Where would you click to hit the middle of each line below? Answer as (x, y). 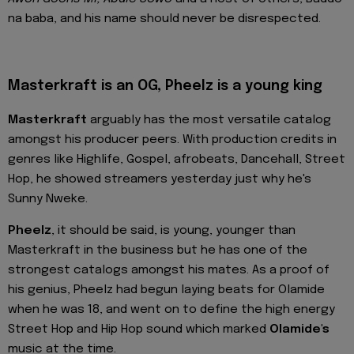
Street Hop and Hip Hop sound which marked (139, 330)
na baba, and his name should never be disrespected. (164, 19)
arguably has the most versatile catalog (209, 120)
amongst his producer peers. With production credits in (172, 139)
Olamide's (299, 330)
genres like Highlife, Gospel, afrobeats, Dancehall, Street (177, 159)
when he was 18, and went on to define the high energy (171, 310)
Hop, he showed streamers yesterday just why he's (160, 179)
